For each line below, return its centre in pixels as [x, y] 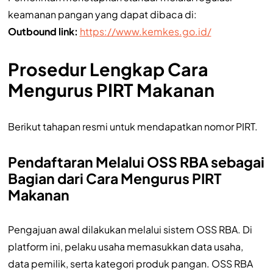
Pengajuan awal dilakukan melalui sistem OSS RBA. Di [130, 229]
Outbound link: [43, 31]
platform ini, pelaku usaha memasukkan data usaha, [125, 246]
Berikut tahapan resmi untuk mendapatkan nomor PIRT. [133, 126]
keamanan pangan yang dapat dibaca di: [102, 14]
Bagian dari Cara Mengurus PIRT [114, 178]
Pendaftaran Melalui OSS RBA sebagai [136, 161]
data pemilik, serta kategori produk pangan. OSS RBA [130, 263]
